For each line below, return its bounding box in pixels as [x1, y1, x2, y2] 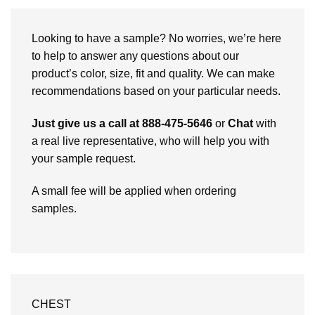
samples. [32, 202, 77, 214]
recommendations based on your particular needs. [32, 85, 281, 98]
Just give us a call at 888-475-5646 [32, 117, 212, 129]
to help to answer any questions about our [32, 50, 239, 63]
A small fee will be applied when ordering [32, 184, 236, 197]
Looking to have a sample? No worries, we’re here [32, 32, 281, 45]
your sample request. [32, 153, 136, 165]
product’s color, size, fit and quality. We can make [32, 67, 275, 80]
